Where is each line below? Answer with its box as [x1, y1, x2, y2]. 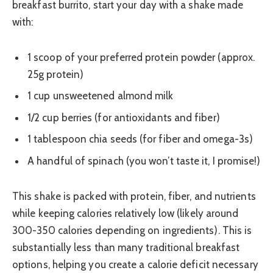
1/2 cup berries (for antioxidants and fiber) [27, 111, 220, 124]
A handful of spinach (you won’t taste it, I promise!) [27, 154, 261, 167]
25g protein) [27, 68, 84, 80]
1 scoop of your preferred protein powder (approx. [27, 51, 255, 63]
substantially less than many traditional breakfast [12, 241, 240, 253]
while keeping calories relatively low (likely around [12, 207, 239, 219]
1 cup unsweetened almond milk [27, 90, 174, 102]
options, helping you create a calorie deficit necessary [12, 258, 258, 271]
